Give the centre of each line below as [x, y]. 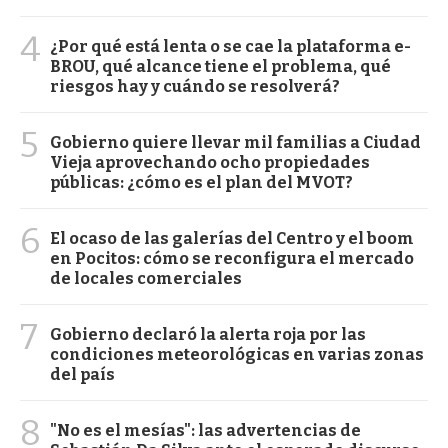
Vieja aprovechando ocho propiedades [210, 162]
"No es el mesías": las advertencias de [205, 430]
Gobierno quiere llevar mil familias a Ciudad [235, 142]
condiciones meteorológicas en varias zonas [237, 354]
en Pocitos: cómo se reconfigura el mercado [232, 258]
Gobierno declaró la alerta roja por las [208, 334]
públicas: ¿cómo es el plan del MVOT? [201, 182]
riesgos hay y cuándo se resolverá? [195, 86]
